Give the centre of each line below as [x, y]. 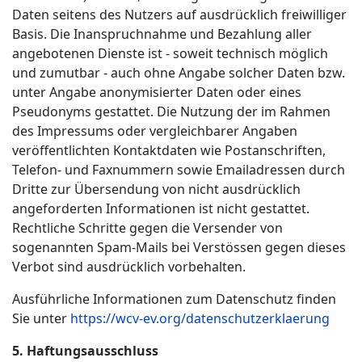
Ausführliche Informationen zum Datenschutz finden [174, 299]
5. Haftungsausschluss [85, 351]
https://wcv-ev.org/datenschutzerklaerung [200, 318]
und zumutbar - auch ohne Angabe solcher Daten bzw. [179, 73]
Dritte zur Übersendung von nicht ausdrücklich [156, 189]
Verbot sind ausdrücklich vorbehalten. [129, 267]
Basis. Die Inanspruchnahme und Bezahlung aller [162, 34]
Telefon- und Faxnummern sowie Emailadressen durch [179, 170]
